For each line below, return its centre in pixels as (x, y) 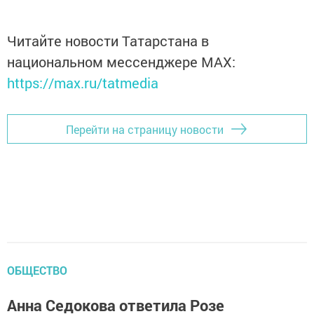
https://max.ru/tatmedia (83, 83)
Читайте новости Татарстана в (108, 41)
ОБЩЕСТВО (37, 271)
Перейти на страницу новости (145, 129)
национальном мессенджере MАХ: (121, 62)
